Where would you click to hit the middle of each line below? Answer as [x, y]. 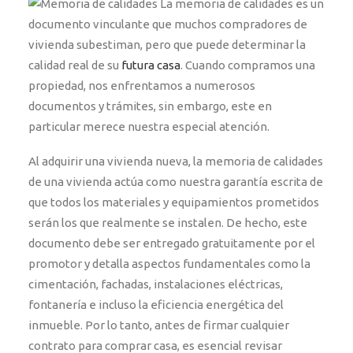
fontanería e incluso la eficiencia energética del [156, 305]
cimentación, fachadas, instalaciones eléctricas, [156, 284]
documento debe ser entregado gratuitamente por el [172, 243]
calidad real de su [75, 65]
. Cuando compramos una [248, 65]
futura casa [151, 65]
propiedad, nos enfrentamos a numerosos [142, 85]
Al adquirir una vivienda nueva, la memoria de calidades [176, 161]
